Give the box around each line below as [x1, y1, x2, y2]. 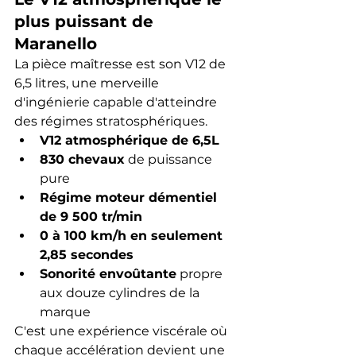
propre [176, 265, 226, 281]
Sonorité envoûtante [40, 265, 176, 281]
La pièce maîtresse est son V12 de [14, 56, 229, 72]
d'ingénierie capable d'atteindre [14, 94, 220, 110]
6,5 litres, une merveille [14, 75, 162, 91]
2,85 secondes [40, 246, 133, 262]
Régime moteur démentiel [40, 189, 221, 205]
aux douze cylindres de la [40, 284, 203, 300]
